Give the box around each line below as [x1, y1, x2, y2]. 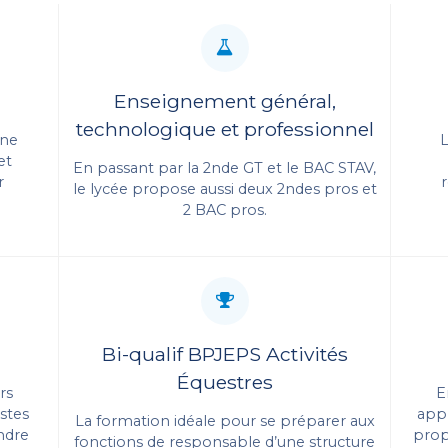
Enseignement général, [113, 88, 336, 113]
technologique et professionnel [75, 116, 374, 141]
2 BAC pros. [182, 200, 267, 219]
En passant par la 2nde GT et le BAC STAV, [73, 158, 376, 177]
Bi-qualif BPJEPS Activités [101, 341, 348, 366]
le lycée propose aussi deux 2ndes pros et [72, 179, 377, 198]
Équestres [176, 369, 273, 394]
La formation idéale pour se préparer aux [74, 411, 375, 430]
